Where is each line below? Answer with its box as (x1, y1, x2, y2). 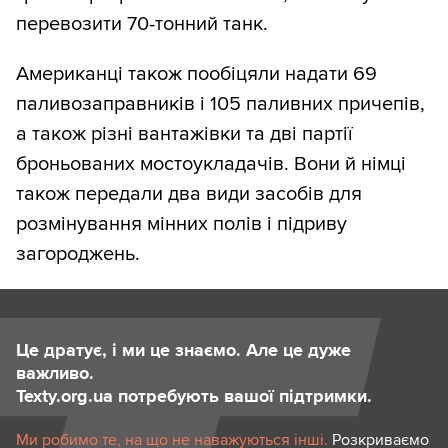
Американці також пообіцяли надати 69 (16, 61, 377, 86)
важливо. (16, 361, 94, 384)
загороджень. (16, 241, 140, 266)
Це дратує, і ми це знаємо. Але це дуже (16, 338, 351, 361)
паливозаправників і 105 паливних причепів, (16, 91, 425, 116)
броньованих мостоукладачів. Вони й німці (16, 151, 406, 176)
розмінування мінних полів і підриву (16, 211, 347, 236)
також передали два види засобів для (16, 181, 362, 206)
